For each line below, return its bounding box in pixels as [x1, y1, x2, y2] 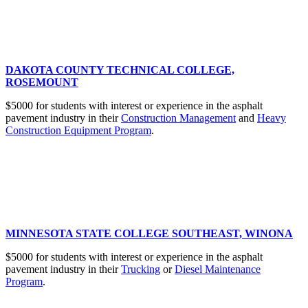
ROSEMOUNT [5, 76, 78, 89]
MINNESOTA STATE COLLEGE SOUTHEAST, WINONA [5, 228, 293, 240]
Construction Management [121, 112, 236, 124]
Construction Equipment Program [5, 124, 151, 137]
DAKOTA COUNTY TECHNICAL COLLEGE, [5, 64, 234, 76]
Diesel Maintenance [175, 263, 261, 276]
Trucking [121, 263, 160, 276]
